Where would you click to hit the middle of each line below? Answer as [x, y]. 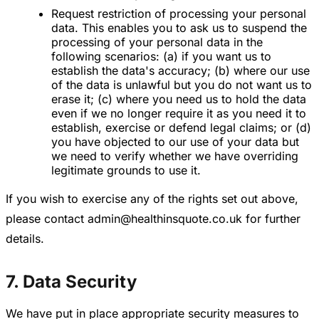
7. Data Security [71, 282]
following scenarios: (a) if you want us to [161, 57]
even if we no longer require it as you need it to [179, 114]
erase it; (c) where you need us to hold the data [179, 99]
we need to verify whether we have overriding [175, 156]
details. [25, 239]
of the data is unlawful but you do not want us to [182, 85]
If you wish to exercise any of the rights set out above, [152, 199]
